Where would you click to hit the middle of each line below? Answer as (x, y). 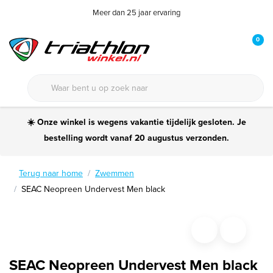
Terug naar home (51, 173)
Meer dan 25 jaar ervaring (136, 12)
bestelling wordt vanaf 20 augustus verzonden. (136, 138)
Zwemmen (115, 173)
